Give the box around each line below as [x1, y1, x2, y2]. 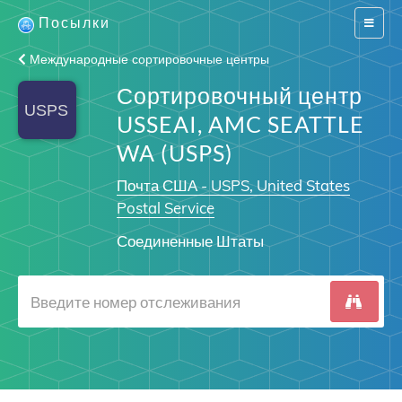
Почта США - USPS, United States [116, 176, 350, 195]
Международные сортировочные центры [26, 51, 269, 67]
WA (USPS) [116, 139, 233, 166]
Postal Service [116, 198, 214, 217]
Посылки [39, 13, 110, 31]
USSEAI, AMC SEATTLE [116, 110, 364, 137]
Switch [363, 15, 395, 29]
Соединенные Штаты [116, 232, 264, 250]
